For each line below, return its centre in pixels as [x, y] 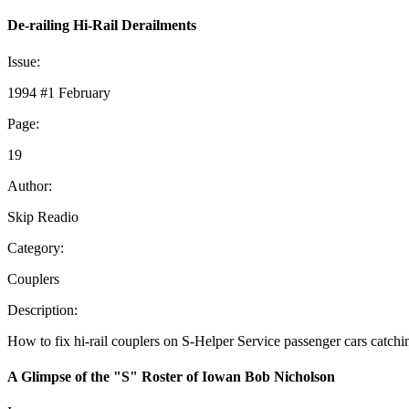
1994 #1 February [59, 92]
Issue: [24, 61]
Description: [42, 309]
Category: [36, 247]
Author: [30, 185]
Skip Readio [43, 216]
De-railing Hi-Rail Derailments [102, 26]
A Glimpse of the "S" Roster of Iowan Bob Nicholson [171, 376]
